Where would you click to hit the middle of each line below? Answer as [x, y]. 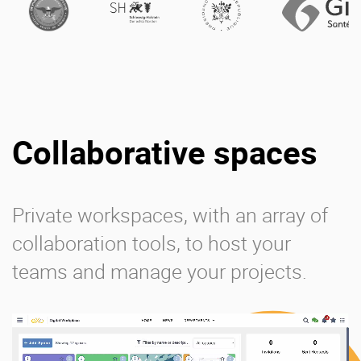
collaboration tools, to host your [151, 243]
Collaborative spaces [165, 152]
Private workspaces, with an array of [170, 214]
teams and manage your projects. [160, 271]
